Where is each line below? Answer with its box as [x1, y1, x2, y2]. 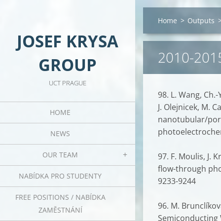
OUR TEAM [42, 150, 78, 159]
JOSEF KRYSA [17, 30, 118, 52]
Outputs [187, 16, 215, 25]
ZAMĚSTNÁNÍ [38, 205, 82, 215]
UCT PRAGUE [49, 78, 86, 87]
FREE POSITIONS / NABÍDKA [15, 192, 106, 202]
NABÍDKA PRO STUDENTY [19, 171, 102, 181]
